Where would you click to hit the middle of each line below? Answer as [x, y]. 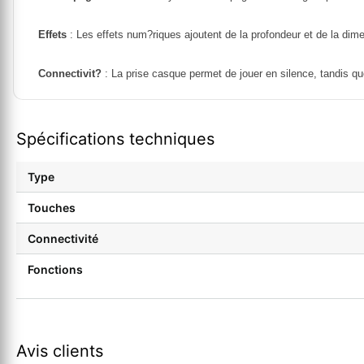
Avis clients [60, 351]
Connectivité [63, 238]
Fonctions [55, 269]
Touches [52, 207]
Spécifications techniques [115, 139]
